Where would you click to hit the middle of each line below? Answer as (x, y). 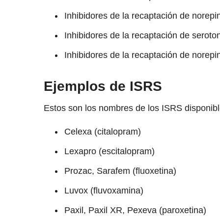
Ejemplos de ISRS (103, 86)
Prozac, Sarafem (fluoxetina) (120, 171)
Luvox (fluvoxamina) (104, 191)
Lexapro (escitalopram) (109, 151)
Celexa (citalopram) (102, 132)
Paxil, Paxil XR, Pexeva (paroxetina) (135, 210)
